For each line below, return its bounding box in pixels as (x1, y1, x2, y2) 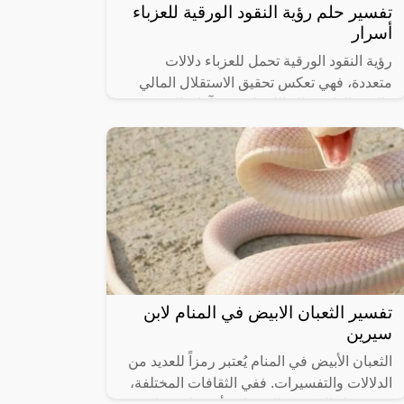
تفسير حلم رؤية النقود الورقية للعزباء (133, 3, 392, 23)
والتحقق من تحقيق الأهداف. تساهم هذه (163, 118, 392, 134)
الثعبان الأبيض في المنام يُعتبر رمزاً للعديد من (128, 353, 392, 370)
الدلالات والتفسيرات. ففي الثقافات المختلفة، (130, 375, 392, 391)
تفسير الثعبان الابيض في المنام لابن (143, 303, 392, 323)
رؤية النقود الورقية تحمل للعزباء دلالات (165, 53, 392, 69)
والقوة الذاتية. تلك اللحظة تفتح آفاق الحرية (146, 96, 392, 113)
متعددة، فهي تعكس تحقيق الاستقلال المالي (139, 75, 392, 91)
